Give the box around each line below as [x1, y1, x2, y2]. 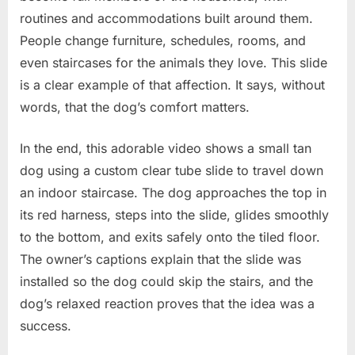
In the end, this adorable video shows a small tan [20, 139, 311, 156]
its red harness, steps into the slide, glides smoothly [20, 206, 329, 223]
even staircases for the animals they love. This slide [20, 54, 327, 71]
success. [20, 317, 71, 334]
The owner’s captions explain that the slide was [20, 250, 301, 267]
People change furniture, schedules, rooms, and [20, 32, 306, 48]
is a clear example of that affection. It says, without [20, 76, 325, 93]
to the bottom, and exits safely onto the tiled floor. [20, 228, 320, 245]
